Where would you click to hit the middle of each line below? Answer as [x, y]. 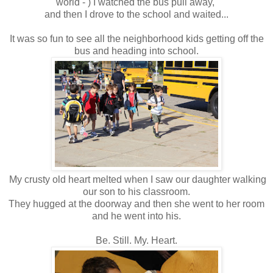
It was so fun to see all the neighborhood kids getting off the [136, 39]
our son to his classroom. [136, 192]
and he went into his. [136, 216]
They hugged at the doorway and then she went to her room [136, 204]
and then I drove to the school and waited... [136, 15]
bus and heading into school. [136, 51]
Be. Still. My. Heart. [136, 241]
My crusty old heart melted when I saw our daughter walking [136, 180]
